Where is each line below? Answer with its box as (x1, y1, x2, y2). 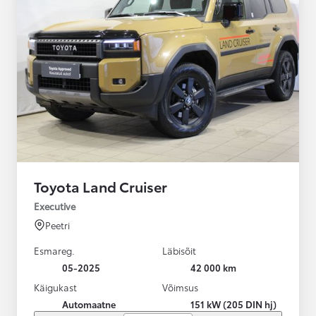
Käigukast (34, 280, 77, 293)
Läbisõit (162, 243, 196, 257)
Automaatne (62, 297, 116, 310)
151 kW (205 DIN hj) (190, 297, 276, 310)
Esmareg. (34, 243, 75, 257)
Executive (34, 199, 75, 212)
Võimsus (162, 280, 198, 293)
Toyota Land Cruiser (34, 176, 167, 196)
